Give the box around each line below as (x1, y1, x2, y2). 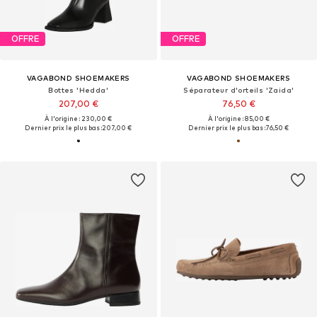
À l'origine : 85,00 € (207, 114, 270, 122)
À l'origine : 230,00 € (45, 114, 113, 122)
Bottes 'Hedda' (48, 85, 109, 94)
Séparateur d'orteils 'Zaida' (183, 85, 294, 94)
